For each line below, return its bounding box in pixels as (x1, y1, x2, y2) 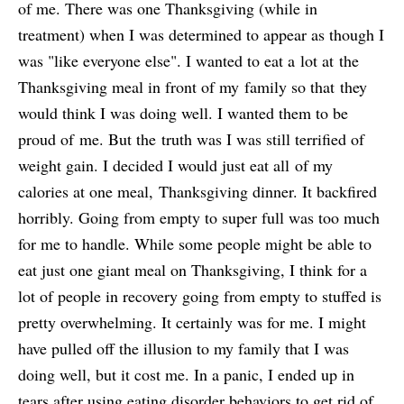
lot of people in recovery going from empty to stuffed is (18, 285, 381, 308)
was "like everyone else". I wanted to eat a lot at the (18, 50, 359, 72)
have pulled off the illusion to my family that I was (18, 337, 349, 360)
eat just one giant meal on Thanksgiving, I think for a (18, 259, 367, 281)
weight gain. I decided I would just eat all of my (18, 154, 333, 177)
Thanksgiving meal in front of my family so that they (18, 76, 367, 98)
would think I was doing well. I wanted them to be (18, 102, 348, 124)
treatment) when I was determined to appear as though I (18, 23, 384, 46)
